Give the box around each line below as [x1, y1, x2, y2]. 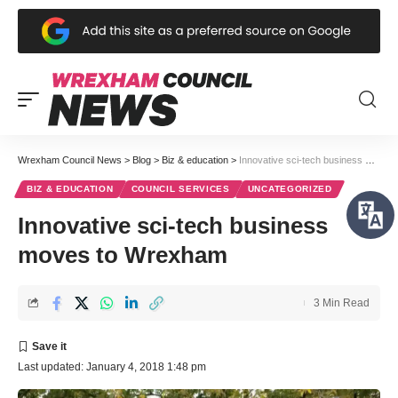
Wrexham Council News [18, 154, 122, 165]
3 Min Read [314, 296, 370, 309]
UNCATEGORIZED [247, 183, 332, 194]
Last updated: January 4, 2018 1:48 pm [18, 360, 206, 373]
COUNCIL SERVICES [131, 183, 230, 194]
